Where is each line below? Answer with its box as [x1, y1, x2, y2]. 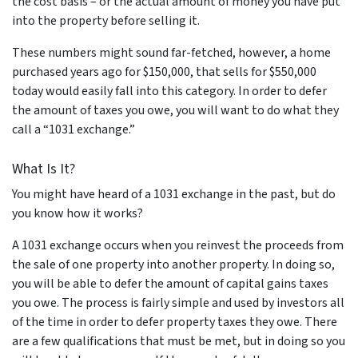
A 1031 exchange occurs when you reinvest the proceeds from [12, 236, 344, 254]
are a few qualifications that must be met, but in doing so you [12, 332, 345, 350]
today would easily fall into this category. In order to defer [12, 82, 327, 100]
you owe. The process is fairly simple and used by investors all [12, 293, 344, 312]
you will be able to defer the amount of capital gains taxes [12, 274, 328, 292]
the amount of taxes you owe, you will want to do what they [12, 101, 339, 119]
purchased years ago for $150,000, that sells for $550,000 [12, 62, 316, 81]
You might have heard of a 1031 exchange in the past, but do [12, 185, 336, 203]
